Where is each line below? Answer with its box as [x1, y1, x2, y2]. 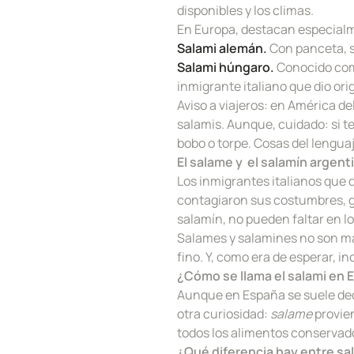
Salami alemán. [177, 39, 267, 57]
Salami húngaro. [177, 58, 274, 76]
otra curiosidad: [177, 304, 270, 322]
